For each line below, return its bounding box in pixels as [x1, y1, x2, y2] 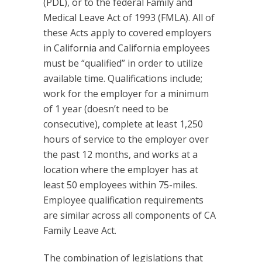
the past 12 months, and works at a [43, 147, 198, 161]
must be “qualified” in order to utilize [43, 56, 203, 70]
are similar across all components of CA [43, 208, 216, 222]
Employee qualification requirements [43, 193, 204, 206]
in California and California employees [43, 41, 210, 54]
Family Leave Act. [43, 223, 116, 237]
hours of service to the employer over [43, 132, 209, 146]
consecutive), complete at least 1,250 [43, 117, 203, 130]
